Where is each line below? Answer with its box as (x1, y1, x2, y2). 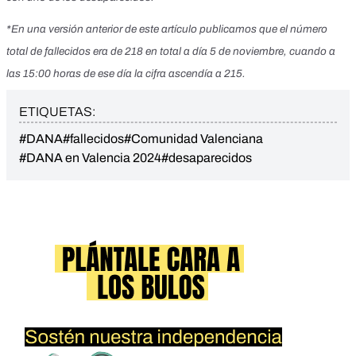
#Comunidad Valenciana (124, 132, 263, 146)
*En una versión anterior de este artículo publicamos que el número (6, 22, 327, 35)
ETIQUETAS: (19, 105, 95, 119)
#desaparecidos (161, 151, 252, 165)
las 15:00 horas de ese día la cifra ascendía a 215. (6, 67, 246, 79)
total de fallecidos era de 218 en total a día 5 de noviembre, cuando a (6, 44, 335, 57)
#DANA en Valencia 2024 (19, 151, 161, 165)
